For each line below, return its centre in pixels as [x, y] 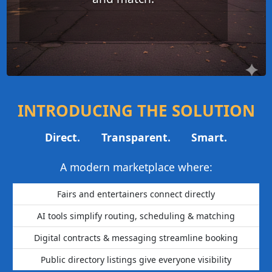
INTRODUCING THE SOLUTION [136, 111]
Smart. [209, 138]
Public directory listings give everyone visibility [136, 260]
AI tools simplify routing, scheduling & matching [136, 216]
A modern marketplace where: [136, 167]
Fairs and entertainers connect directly [136, 194]
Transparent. [136, 138]
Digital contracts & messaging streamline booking [136, 238]
